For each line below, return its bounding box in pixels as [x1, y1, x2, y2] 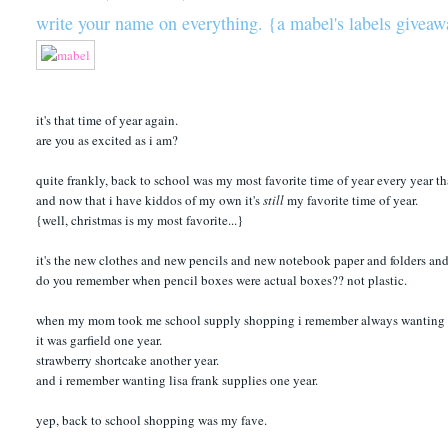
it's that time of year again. [36, 110, 179, 129]
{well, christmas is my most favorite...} [36, 210, 244, 229]
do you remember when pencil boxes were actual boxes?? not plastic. [36, 270, 408, 289]
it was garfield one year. [36, 330, 163, 349]
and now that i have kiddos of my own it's [36, 190, 264, 209]
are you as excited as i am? [36, 130, 179, 149]
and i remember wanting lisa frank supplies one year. [36, 370, 319, 389]
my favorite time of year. [284, 190, 419, 209]
